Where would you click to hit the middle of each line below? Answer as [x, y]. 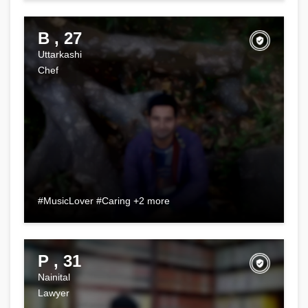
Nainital [54, 277]
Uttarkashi [60, 54]
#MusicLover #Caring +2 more [104, 200]
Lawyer [54, 293]
